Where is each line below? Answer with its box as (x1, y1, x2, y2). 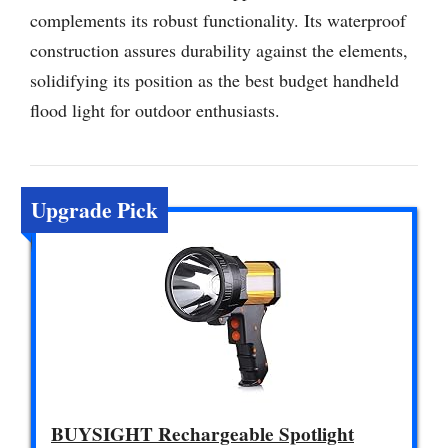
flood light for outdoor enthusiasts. (30, 97, 280, 122)
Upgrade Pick (31, 193, 158, 225)
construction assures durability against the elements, (30, 37, 408, 62)
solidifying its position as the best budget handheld (30, 67, 399, 92)
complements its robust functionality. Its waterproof (30, 7, 406, 32)
